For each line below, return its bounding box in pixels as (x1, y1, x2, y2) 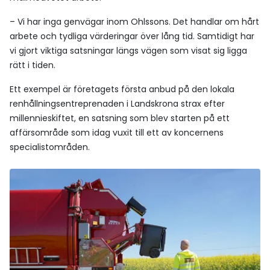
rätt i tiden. (10, 59, 55, 71)
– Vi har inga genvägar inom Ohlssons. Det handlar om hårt (10, 16, 259, 28)
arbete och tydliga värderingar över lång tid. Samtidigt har (10, 30, 254, 42)
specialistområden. (10, 141, 90, 153)
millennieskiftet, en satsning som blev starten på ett (10, 112, 230, 124)
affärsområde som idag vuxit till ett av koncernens (10, 127, 224, 139)
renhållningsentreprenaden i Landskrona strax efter (10, 98, 225, 110)
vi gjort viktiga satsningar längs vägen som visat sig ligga (10, 45, 247, 57)
